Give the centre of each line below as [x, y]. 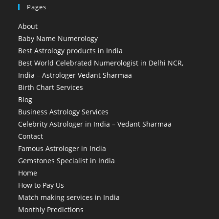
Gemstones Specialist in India [67, 160]
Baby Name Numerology [58, 38]
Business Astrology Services [64, 111]
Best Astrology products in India [71, 50]
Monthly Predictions [51, 209]
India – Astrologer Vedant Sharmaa [75, 75]
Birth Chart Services [51, 87]
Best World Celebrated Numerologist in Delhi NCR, [101, 63]
